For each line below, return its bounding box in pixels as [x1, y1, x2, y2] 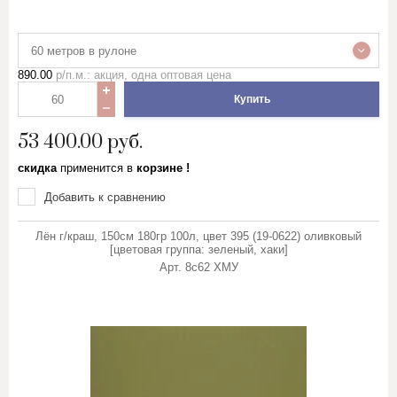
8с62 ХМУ [184, 261, 238, 274]
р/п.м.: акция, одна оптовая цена [52, 68, 231, 82]
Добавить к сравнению [44, 190, 166, 204]
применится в [60, 161, 133, 175]
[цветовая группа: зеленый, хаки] [109, 243, 288, 256]
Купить [233, 93, 270, 105]
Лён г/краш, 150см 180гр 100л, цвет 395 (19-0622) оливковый [35, 230, 362, 243]
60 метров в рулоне [31, 43, 136, 58]
